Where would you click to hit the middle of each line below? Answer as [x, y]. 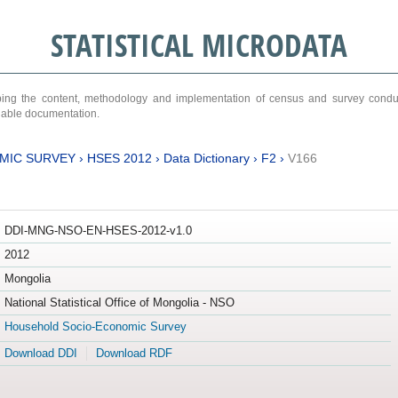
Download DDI [40, 354]
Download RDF [134, 354]
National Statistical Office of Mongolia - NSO [119, 303]
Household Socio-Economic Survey [95, 327]
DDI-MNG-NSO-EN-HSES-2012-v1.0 [98, 231]
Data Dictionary [206, 158]
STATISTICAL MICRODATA [199, 45]
